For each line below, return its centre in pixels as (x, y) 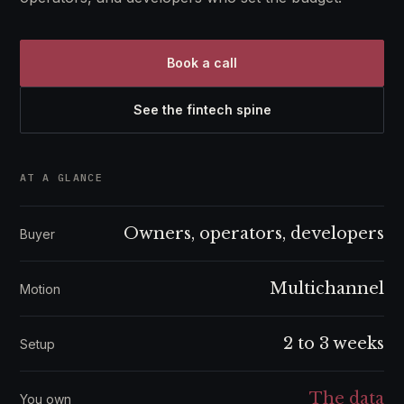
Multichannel (327, 289)
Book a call (202, 63)
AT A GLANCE (62, 177)
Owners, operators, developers (254, 234)
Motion (40, 289)
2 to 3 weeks (334, 344)
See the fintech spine (202, 110)
